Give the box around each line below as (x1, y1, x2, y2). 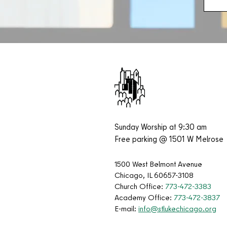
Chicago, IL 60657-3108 (115, 172, 194, 180)
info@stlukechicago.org (138, 206, 216, 214)
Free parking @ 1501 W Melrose (115, 136, 225, 144)
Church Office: (115, 183, 165, 192)
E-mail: (115, 206, 138, 214)
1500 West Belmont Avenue (115, 161, 204, 169)
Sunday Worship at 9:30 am (115, 124, 207, 132)
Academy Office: (115, 195, 174, 203)
